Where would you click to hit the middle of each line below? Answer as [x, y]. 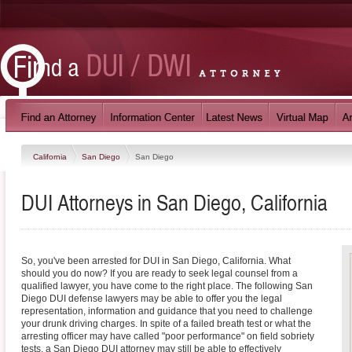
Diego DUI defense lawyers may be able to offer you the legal [152, 299]
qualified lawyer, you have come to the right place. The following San [167, 286]
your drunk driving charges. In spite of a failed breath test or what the [166, 324]
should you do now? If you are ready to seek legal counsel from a [159, 273]
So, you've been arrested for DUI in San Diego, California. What [156, 261]
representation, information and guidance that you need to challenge [167, 311]
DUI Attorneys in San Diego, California [174, 202]
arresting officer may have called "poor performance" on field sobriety [168, 336]
